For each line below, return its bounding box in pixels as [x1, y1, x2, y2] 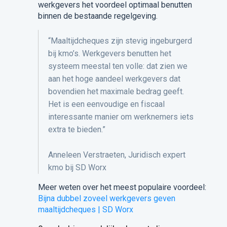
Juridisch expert [128, 150, 185, 160]
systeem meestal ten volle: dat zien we [48, 61, 187, 71]
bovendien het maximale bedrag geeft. [48, 87, 184, 97]
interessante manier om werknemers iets [48, 112, 194, 122]
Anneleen [48, 150, 81, 160]
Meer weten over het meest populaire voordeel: [37, 182, 206, 193]
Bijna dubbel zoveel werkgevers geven [37, 194, 175, 204]
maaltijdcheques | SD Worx [37, 205, 133, 215]
